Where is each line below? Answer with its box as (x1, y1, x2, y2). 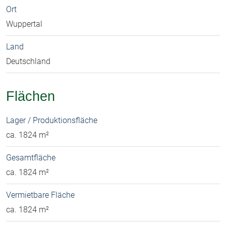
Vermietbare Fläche (6, 190, 75, 200)
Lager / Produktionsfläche (6, 116, 97, 126)
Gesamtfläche (6, 153, 55, 163)
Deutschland (6, 56, 50, 67)
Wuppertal (6, 19, 42, 29)
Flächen (6, 88, 55, 104)
